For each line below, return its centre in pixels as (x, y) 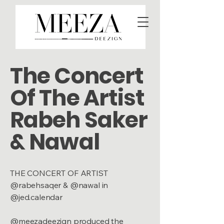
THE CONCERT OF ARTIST (59, 173)
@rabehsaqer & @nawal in (59, 185)
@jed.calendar (36, 197)
